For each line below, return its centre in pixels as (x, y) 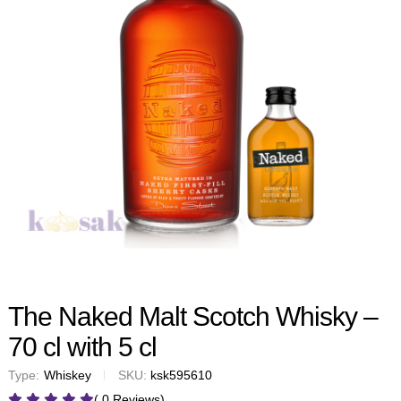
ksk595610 (181, 375)
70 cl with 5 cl (82, 346)
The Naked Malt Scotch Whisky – (193, 316)
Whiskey (68, 375)
